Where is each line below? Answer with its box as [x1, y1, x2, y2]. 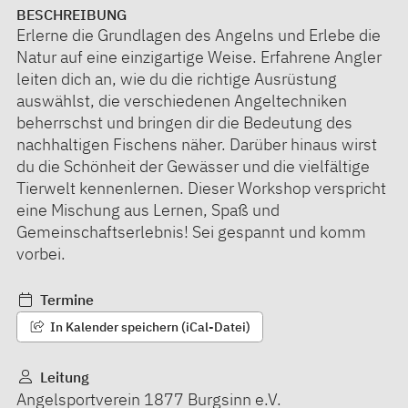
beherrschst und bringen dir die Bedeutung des [16, 111, 352, 133]
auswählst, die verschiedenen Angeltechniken [16, 89, 347, 111]
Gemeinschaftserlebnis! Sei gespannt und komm [16, 220, 366, 242]
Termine [36, 290, 94, 309]
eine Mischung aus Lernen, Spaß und [16, 199, 280, 220]
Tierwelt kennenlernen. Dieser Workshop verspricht [16, 177, 386, 199]
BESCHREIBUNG [16, 5, 127, 24]
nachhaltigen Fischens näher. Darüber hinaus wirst [16, 133, 377, 155]
